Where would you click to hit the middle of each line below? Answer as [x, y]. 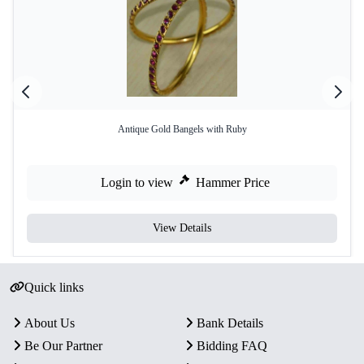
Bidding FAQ [232, 346]
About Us [50, 323]
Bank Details [230, 323]
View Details [182, 228]
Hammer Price [233, 183]
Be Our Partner [63, 346]
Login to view [137, 183]
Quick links [54, 288]
